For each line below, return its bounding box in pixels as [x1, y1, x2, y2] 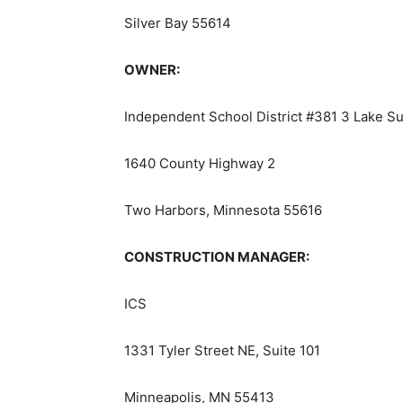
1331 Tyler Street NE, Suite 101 [124, 342, 320, 360]
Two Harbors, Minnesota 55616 [124, 201, 322, 219]
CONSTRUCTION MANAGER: [124, 248, 309, 266]
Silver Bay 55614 [124, 14, 231, 32]
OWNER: [124, 61, 180, 79]
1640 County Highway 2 [124, 155, 275, 173]
